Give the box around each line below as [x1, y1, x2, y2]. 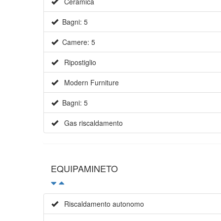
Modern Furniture [58, 77, 119, 88]
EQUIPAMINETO [51, 162, 118, 175]
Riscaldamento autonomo [58, 199, 144, 209]
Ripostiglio [58, 57, 96, 68]
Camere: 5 [58, 37, 95, 47]
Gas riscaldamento [58, 118, 123, 128]
